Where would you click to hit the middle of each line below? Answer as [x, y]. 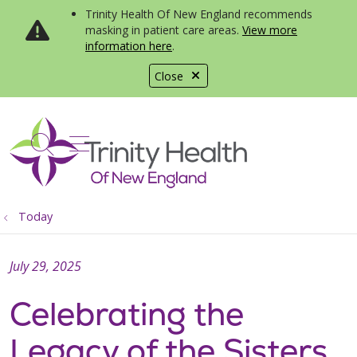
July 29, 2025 [45, 266]
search [76, 152]
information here [129, 46]
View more [270, 30]
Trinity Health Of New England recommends [199, 14]
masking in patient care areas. [164, 30]
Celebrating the [127, 314]
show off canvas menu [186, 141]
